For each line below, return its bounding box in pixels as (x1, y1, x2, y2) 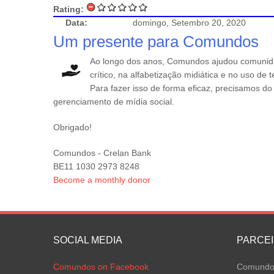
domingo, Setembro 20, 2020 (133, 18, 246, 28)
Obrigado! (53, 122, 92, 132)
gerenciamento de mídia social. (53, 97, 174, 106)
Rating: (53, 4, 86, 14)
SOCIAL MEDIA (53, 235, 122, 245)
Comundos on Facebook (53, 262, 149, 272)
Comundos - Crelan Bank (53, 148, 151, 158)
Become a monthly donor (53, 175, 150, 185)
